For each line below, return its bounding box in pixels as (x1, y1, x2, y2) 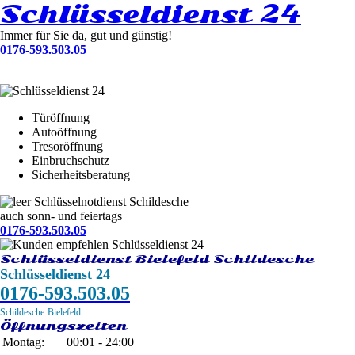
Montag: (2, 335, 44, 349)
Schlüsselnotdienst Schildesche (34, 195, 189, 208)
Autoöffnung (32, 125, 97, 139)
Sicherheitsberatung (32, 168, 130, 181)
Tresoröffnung (32, 139, 103, 153)
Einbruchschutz (32, 154, 109, 167)
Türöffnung (32, 111, 90, 124)
